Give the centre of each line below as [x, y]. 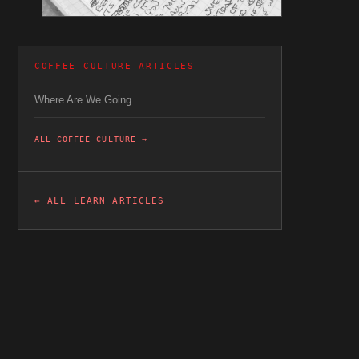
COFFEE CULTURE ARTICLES [115, 65]
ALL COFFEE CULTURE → [91, 138]
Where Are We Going [83, 99]
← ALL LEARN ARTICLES [100, 200]
